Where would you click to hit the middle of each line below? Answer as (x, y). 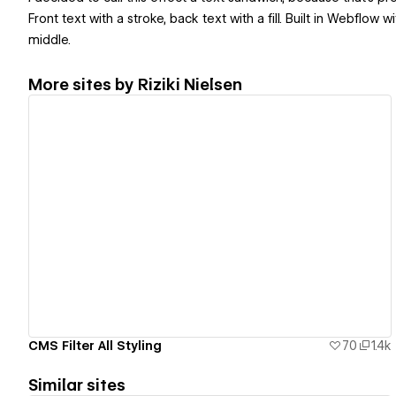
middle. (49, 40)
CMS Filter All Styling (95, 345)
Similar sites (77, 385)
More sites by (83, 84)
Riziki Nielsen (190, 84)
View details (202, 216)
